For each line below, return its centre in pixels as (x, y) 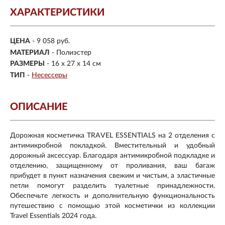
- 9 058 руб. (51, 41)
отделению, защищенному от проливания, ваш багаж (113, 165)
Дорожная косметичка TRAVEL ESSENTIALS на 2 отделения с (113, 135)
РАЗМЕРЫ (27, 64)
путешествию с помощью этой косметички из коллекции (113, 206)
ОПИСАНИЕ (39, 107)
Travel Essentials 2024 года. (53, 216)
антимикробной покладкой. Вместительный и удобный (113, 145)
